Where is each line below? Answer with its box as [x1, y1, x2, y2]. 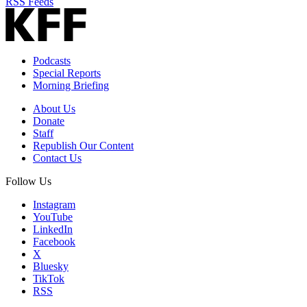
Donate [33, 115, 64, 127]
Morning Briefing [33, 79, 109, 92]
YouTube [33, 211, 73, 223]
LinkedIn [33, 223, 73, 236]
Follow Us [5, 175, 51, 188]
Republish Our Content [33, 140, 134, 152]
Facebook [33, 236, 75, 248]
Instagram [33, 199, 75, 211]
